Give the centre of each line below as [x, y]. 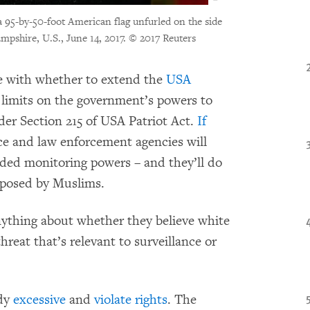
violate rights [131, 299]
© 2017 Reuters [162, 38]
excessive [39, 299]
